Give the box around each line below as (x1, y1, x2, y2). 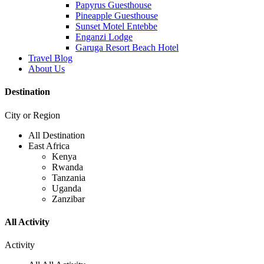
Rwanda (52, 161, 83, 172)
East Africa (28, 140, 70, 151)
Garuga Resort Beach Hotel (75, 42, 179, 52)
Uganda (52, 183, 81, 193)
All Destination (28, 130, 85, 140)
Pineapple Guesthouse (75, 11, 158, 21)
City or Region (5, 110, 60, 120)
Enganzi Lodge (75, 32, 133, 42)
